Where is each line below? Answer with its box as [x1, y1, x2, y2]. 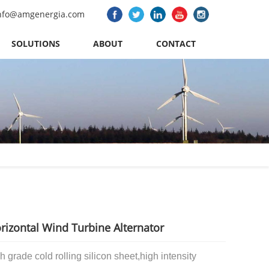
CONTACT [156, 39, 196, 49]
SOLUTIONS [11, 39, 61, 49]
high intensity [140, 251, 197, 262]
